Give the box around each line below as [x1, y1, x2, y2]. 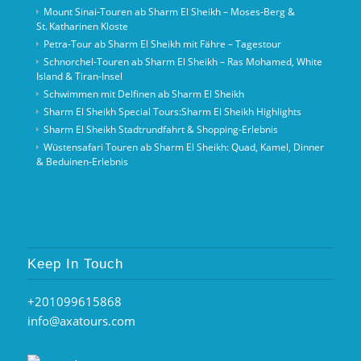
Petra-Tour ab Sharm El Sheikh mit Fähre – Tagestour [43, 37, 281, 52]
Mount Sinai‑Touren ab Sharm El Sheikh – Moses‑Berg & [43, 5, 295, 19]
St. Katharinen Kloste [35, 19, 128, 34]
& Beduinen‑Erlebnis [35, 155, 128, 169]
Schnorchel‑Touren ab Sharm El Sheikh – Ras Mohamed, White [43, 55, 322, 69]
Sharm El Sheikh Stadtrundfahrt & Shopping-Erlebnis [43, 122, 278, 137]
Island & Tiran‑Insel [35, 69, 122, 84]
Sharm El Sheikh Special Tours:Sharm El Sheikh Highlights [43, 105, 301, 119]
